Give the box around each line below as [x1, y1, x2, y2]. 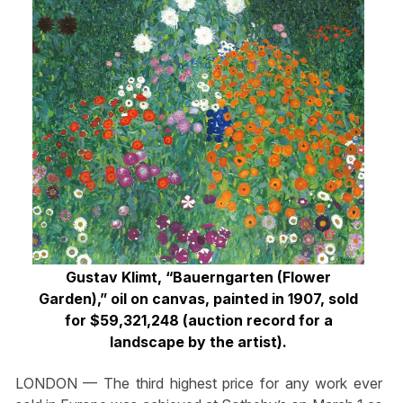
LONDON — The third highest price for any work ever [14, 374, 383, 393]
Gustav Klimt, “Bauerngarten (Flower [66, 267, 332, 286]
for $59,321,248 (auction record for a [64, 310, 333, 329]
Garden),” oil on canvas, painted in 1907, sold [39, 289, 359, 308]
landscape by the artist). [110, 332, 288, 351]
